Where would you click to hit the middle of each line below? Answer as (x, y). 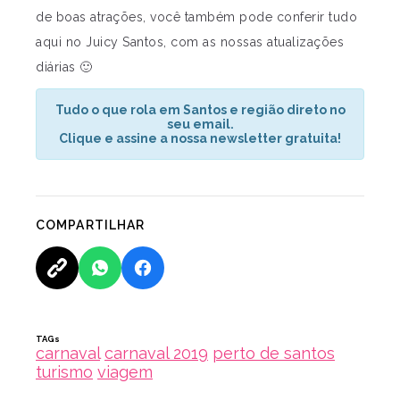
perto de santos (274, 353)
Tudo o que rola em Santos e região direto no (200, 109)
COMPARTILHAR (91, 225)
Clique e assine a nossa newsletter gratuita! (200, 138)
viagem (125, 371)
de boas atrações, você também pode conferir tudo (196, 17)
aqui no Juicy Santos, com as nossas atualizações (190, 42)
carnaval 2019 (156, 353)
